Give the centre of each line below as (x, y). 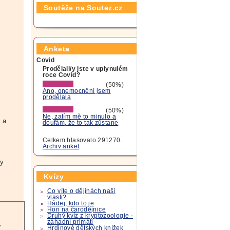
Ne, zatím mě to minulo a (79, 116)
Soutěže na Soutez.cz (83, 7)
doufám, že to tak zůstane (80, 122)
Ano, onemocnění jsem (76, 91)
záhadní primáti (70, 222)
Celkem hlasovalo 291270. (82, 140)
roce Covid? (61, 75)
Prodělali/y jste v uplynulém (85, 69)
